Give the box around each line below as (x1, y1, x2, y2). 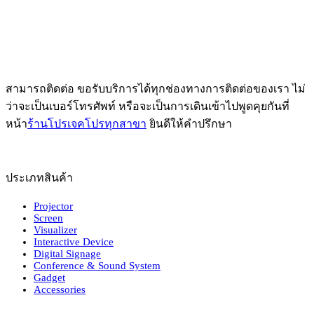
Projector (34, 200, 73, 212)
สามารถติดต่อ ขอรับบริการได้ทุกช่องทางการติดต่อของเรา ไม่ (6, 82, 306, 95)
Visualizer (34, 224, 77, 235)
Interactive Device (34, 235, 114, 247)
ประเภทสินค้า (6, 171, 73, 184)
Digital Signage (34, 247, 101, 259)
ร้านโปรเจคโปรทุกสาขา (27, 117, 146, 130)
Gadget (34, 271, 65, 283)
